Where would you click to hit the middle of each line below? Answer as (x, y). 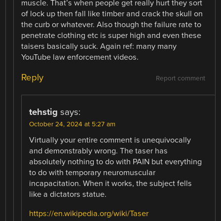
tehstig (44, 112)
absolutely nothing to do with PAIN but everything (116, 162)
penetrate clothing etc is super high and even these (111, 36)
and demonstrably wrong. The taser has (99, 151)
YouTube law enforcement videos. (80, 57)
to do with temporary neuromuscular (92, 173)
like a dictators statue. (68, 195)
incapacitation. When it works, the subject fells (111, 184)
